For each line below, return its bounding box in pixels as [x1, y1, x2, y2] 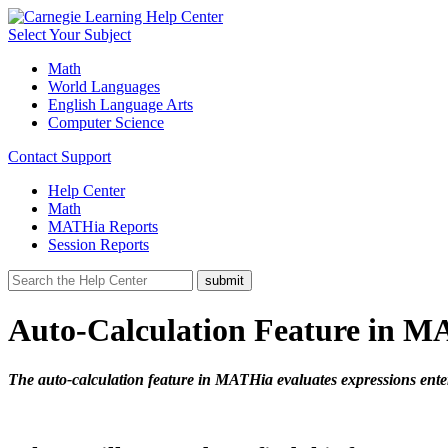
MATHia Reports [48, 218, 158, 235]
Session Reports [48, 236, 149, 253]
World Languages [48, 78, 160, 95]
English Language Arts [48, 96, 193, 113]
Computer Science [48, 114, 164, 131]
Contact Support [8, 148, 111, 165]
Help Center [48, 182, 125, 199]
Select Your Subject [8, 26, 131, 43]
